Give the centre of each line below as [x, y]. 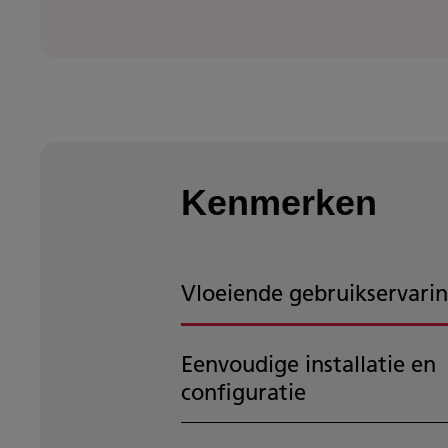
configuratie [243, 392]
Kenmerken [278, 203]
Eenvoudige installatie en [308, 364]
